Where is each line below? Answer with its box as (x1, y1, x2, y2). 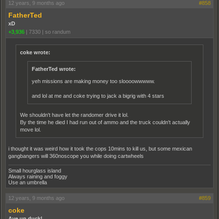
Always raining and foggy (8, 173, 67, 179)
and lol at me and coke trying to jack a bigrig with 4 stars (32, 92, 164, 99)
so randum (45, 28, 70, 35)
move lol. (20, 126, 41, 132)
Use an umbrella (8, 179, 47, 185)
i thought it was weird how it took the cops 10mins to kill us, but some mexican (8, 145, 192, 152)
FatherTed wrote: (32, 66, 76, 72)
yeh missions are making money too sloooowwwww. (32, 78, 155, 84)
